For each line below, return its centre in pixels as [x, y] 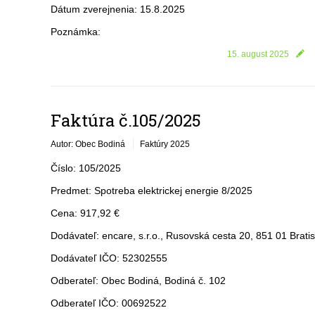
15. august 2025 [258, 54]
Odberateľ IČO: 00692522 [109, 303]
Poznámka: [76, 32]
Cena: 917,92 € [85, 213]
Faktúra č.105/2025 [126, 120]
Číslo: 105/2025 [86, 168]
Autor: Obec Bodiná [88, 144]
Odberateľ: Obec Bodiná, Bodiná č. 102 [138, 281]
